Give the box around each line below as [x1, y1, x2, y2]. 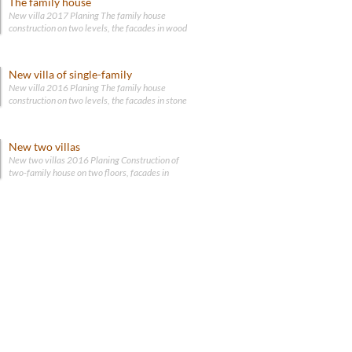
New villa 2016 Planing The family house [9, 81, 166, 93]
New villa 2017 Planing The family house [9, 9, 166, 21]
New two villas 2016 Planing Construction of [9, 153, 179, 166]
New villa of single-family [9, 67, 132, 81]
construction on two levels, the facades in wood [9, 21, 187, 34]
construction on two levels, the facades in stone [9, 93, 187, 106]
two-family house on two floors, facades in [9, 166, 169, 178]
